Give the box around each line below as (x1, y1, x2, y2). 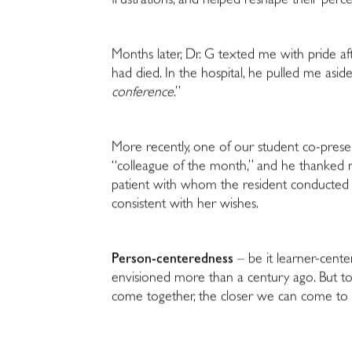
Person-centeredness (112, 253, 234, 268)
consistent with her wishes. (112, 198, 259, 213)
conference (112, 86, 174, 101)
